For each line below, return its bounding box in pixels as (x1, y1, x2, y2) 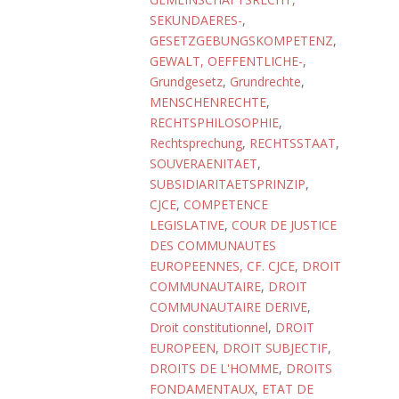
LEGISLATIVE (150, 216, 224, 233)
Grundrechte (230, 73, 301, 90)
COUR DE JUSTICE (232, 216, 337, 233)
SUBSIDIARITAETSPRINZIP (150, 175, 305, 192)
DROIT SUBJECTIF (223, 339, 328, 356)
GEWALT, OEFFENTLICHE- (150, 53, 303, 69)
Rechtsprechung (150, 134, 242, 151)
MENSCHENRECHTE (150, 94, 266, 110)
